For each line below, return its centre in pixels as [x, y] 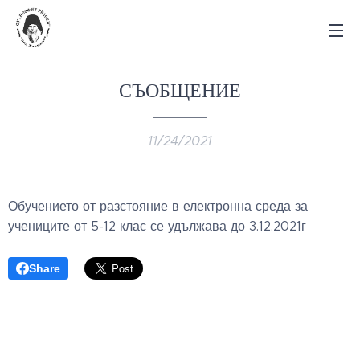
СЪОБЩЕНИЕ [180, 89]
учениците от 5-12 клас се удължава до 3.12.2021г [157, 226]
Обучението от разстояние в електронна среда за [158, 206]
